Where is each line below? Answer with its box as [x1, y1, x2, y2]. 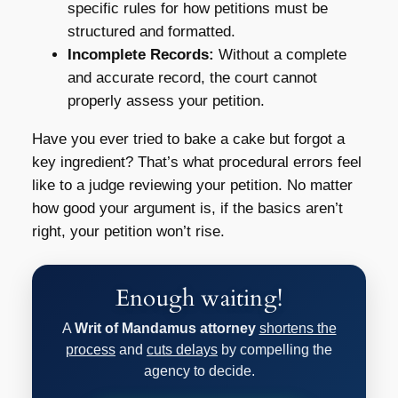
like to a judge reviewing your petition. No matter [31, 177, 353, 195]
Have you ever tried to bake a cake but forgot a [31, 131, 345, 148]
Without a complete [213, 46, 346, 64]
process [66, 342, 115, 358]
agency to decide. [143, 363, 255, 379]
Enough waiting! [115, 283, 283, 314]
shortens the [259, 321, 337, 337]
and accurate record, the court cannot [67, 69, 317, 87]
